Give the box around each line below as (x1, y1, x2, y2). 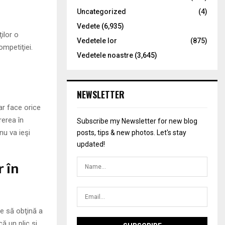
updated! (77, 140, 105, 148)
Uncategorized (77, 8, 126, 16)
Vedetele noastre (77, 51, 133, 59)
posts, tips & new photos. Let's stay (77, 129, 186, 137)
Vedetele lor (77, 37, 117, 45)
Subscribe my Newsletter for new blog (77, 117, 197, 125)
